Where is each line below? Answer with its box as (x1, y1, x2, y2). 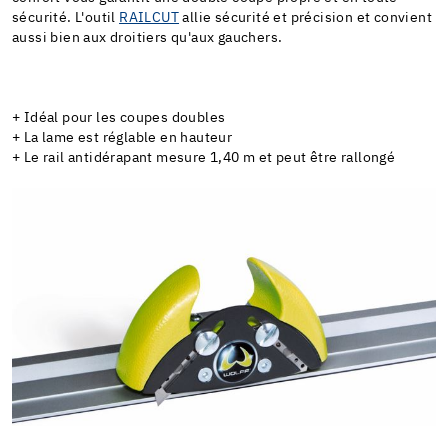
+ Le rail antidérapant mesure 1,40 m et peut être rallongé (12, 150, 396, 165)
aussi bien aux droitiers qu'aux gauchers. (12, 30, 283, 45)
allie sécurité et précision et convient (179, 10, 433, 25)
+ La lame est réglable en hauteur (12, 130, 233, 145)
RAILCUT (119, 10, 180, 25)
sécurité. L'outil (12, 10, 120, 25)
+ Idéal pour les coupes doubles (12, 110, 226, 125)
